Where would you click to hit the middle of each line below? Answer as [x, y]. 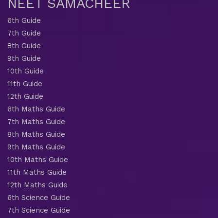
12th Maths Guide [37, 185]
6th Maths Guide [36, 109]
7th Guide [24, 33]
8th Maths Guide [36, 134]
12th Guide [25, 96]
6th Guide [24, 20]
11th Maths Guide [37, 172]
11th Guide [25, 83]
